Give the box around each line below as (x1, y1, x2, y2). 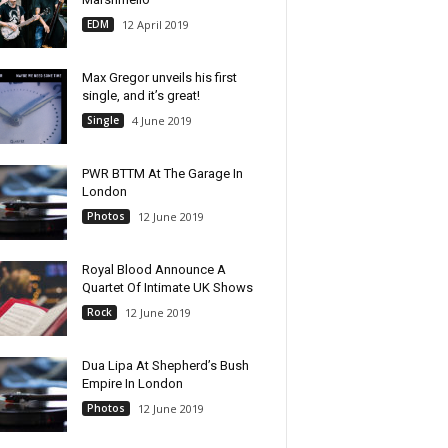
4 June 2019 (131, 113, 192, 128)
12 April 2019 (121, 17, 189, 32)
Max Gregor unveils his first (81, 70, 237, 85)
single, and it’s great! (81, 88, 200, 103)
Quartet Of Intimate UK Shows (81, 280, 253, 295)
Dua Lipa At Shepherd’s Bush (81, 358, 249, 373)
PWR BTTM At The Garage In (81, 166, 243, 181)
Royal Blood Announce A (81, 262, 226, 277)
